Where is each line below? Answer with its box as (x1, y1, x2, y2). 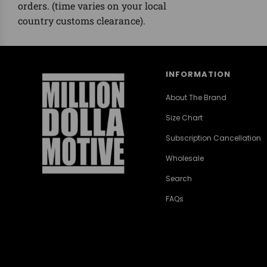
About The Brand (165, 92, 226, 103)
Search (165, 173, 192, 184)
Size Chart (165, 112, 203, 123)
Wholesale (165, 153, 204, 163)
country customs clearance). (18, 14, 145, 27)
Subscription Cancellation (165, 132, 261, 143)
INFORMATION (165, 69, 231, 80)
